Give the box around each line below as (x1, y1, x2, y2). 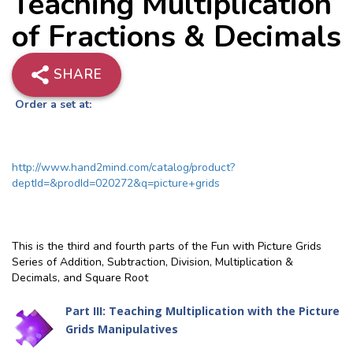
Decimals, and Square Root (12, 270, 148, 285)
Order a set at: (12, 97, 91, 112)
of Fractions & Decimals (12, 17, 341, 57)
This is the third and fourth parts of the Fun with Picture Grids (12, 239, 321, 254)
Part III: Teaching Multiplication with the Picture (65, 303, 340, 318)
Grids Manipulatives (65, 321, 178, 336)
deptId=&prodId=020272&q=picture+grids (12, 176, 220, 191)
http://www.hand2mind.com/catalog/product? (12, 160, 235, 175)
